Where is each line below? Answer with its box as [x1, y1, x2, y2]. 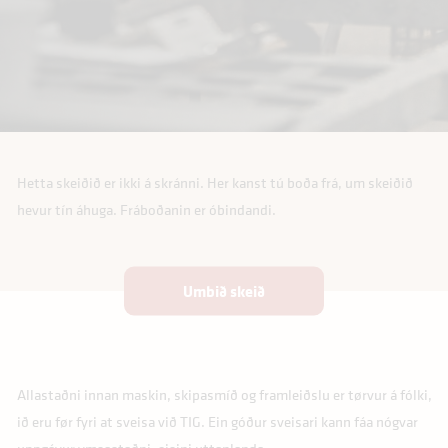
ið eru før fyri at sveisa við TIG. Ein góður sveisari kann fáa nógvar [16, 410, 418, 432]
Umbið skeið [183, 279, 265, 302]
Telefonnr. [71, 57, 136, 79]
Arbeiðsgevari [71, 162, 159, 184]
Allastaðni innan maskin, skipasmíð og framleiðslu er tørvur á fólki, [16, 383, 432, 405]
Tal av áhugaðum [71, 267, 177, 289]
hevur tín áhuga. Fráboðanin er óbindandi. [16, 199, 276, 220]
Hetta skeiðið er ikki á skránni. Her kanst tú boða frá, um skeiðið [16, 172, 413, 193]
